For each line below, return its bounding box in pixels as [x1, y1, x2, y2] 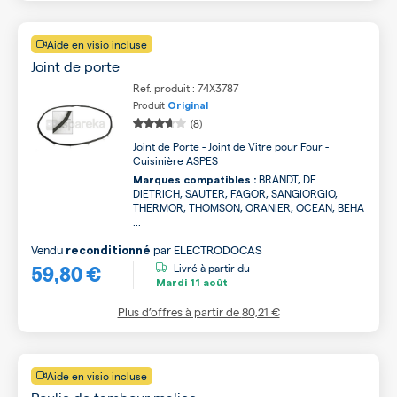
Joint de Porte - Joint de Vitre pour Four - [133, 138, 329, 153]
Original [167, 100, 208, 111]
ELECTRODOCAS [174, 241, 262, 257]
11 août [187, 277, 228, 289]
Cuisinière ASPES [133, 152, 218, 167]
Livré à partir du [174, 261, 250, 276]
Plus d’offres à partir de [117, 303, 242, 319]
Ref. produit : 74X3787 [133, 80, 239, 95]
